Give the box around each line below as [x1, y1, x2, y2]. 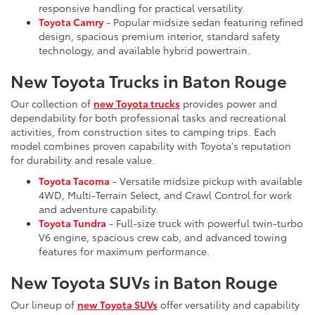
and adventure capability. [39, 201, 158, 216]
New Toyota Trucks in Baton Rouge [11, 67, 287, 92]
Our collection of [11, 96, 94, 110]
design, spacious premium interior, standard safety [39, 28, 280, 43]
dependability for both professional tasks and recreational [11, 110, 286, 124]
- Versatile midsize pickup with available [110, 173, 302, 188]
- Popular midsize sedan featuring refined [103, 14, 303, 29]
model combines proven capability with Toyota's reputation [11, 138, 291, 153]
